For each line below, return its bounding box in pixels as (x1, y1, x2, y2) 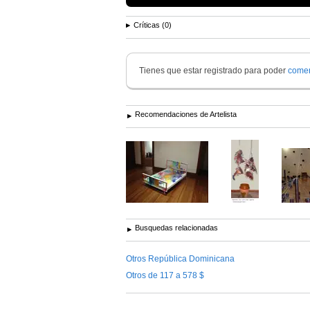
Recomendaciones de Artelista (135, 109, 237, 118)
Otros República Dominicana (126, 253, 235, 264)
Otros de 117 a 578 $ (126, 270, 204, 280)
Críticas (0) (134, 20, 172, 29)
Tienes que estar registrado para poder (139, 65, 288, 75)
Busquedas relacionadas (135, 223, 218, 232)
